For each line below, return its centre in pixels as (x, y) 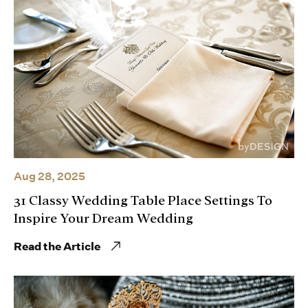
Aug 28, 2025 (49, 176)
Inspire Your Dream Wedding (103, 218)
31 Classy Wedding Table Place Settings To (143, 200)
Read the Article (57, 246)
